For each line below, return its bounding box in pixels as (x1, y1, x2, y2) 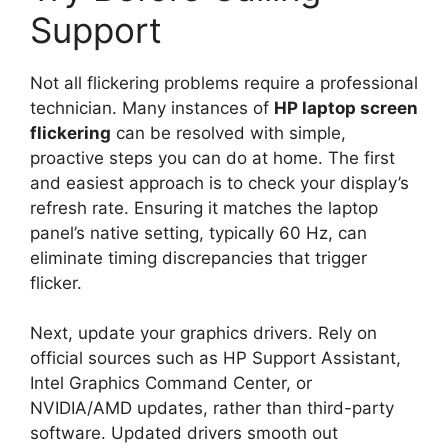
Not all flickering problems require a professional (30, 72, 418, 93)
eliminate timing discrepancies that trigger (30, 247, 367, 268)
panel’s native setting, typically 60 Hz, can (30, 222, 367, 243)
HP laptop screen (274, 97, 418, 118)
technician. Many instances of (30, 97, 274, 118)
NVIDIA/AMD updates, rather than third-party (30, 398, 394, 419)
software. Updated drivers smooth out (30, 423, 338, 444)
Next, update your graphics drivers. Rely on (30, 323, 377, 344)
